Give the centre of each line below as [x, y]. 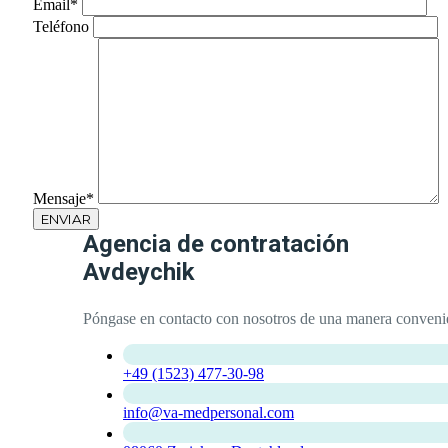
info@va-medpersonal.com [208, 412]
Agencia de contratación [216, 243]
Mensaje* [65, 198]
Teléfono [63, 26]
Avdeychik [139, 271]
